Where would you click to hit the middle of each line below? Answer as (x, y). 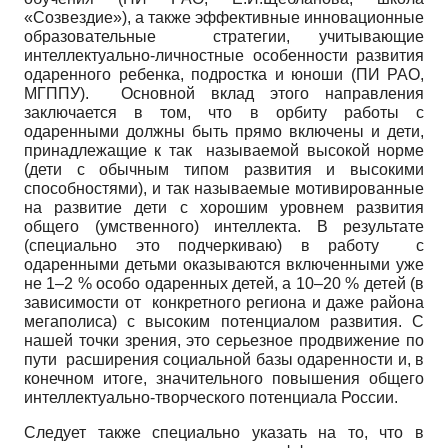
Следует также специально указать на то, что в (224, 432)
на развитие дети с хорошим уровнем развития (224, 207)
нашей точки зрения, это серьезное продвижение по (224, 340)
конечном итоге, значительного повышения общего (224, 378)
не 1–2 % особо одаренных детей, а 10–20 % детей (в (224, 283)
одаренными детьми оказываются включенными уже (224, 264)
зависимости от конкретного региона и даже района (224, 302)
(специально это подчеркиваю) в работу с (224, 245)
